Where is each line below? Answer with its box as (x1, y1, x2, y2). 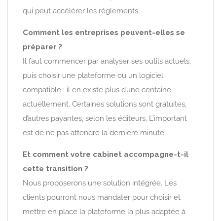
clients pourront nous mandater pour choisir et (23, 192, 181, 202)
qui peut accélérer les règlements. (23, 6, 140, 15)
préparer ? (23, 42, 62, 51)
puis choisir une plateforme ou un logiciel (23, 71, 163, 80)
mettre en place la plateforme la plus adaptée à (23, 207, 185, 216)
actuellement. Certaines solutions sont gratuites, (23, 99, 186, 109)
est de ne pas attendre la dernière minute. (23, 128, 166, 137)
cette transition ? (23, 164, 88, 173)
